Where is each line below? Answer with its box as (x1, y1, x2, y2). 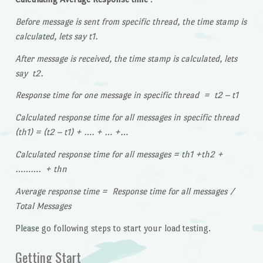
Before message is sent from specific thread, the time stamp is (15, 16, 247, 26)
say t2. (15, 68, 43, 78)
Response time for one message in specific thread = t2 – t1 (15, 90, 238, 100)
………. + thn (15, 163, 67, 174)
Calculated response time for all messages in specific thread (15, 112, 239, 123)
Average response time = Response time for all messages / (15, 186, 237, 196)
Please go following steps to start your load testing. (15, 222, 211, 233)
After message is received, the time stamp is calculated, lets (15, 53, 237, 63)
